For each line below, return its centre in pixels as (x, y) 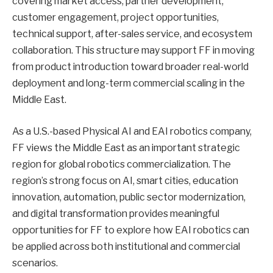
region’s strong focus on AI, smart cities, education (125, 180)
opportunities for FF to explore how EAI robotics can (131, 230)
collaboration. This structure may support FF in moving (133, 51)
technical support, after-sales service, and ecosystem (132, 34)
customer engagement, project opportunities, (115, 18)
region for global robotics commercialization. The (122, 164)
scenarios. (35, 263)
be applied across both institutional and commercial (126, 246)
